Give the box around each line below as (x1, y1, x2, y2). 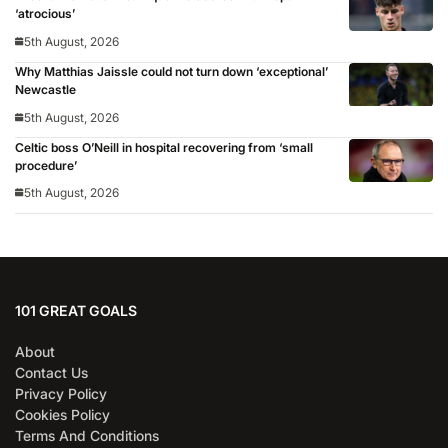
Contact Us (15, 363, 88, 381)
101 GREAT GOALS (15, 301, 137, 319)
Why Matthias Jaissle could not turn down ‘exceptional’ (15, 63, 328, 79)
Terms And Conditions (15, 426, 159, 444)
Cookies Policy (15, 405, 110, 423)
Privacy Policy (15, 384, 107, 402)
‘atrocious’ (15, 6, 75, 21)
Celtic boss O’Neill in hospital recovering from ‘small (15, 139, 313, 155)
